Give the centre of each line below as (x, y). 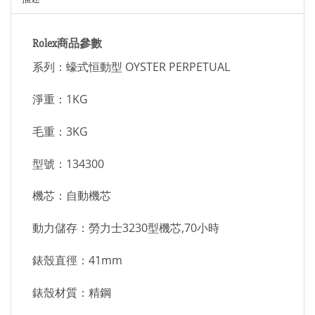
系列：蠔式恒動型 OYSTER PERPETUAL (131, 67)
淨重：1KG (60, 99)
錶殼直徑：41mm (77, 261)
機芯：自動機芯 (72, 196)
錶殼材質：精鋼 (72, 292)
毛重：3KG (60, 131)
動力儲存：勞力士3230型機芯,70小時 (126, 228)
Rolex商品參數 (67, 44)
